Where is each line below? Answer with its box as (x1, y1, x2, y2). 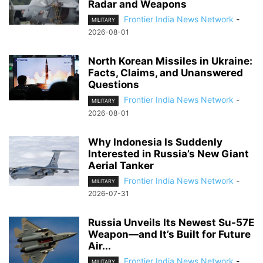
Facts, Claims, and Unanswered (88, 67, 243, 79)
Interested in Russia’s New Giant (88, 147, 249, 160)
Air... (88, 240, 111, 252)
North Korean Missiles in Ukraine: (88, 55, 252, 68)
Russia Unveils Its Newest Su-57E (88, 216, 254, 228)
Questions (88, 79, 139, 91)
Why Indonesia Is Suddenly (88, 136, 222, 148)
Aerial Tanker (88, 159, 154, 171)
